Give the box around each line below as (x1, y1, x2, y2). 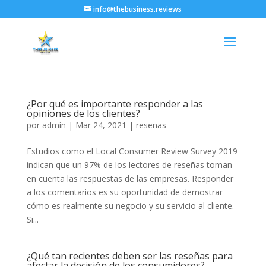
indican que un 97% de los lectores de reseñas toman (26, 159, 232, 170)
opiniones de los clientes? (26, 107, 140, 120)
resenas (135, 119, 166, 131)
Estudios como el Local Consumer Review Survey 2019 (26, 145, 237, 157)
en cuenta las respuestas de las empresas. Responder (26, 173, 233, 184)
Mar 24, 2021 (75, 119, 126, 131)
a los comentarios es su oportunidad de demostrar (26, 186, 223, 198)
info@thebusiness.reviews (93, 4, 182, 14)
